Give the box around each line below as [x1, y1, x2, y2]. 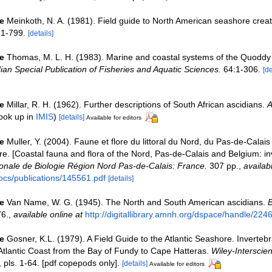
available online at [13, 209, 83, 219]
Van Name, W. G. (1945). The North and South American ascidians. [6, 197, 268, 207]
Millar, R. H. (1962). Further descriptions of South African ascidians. [6, 99, 267, 109]
